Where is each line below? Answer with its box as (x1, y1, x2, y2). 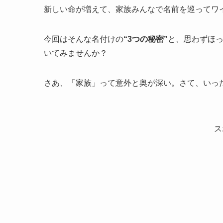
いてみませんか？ (44, 49, 108, 58)
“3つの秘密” (123, 35, 168, 44)
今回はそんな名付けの (44, 35, 123, 44)
